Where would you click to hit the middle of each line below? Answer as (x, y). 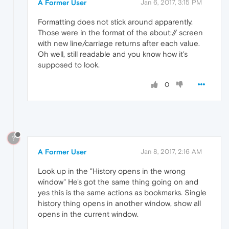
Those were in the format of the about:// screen (120, 33)
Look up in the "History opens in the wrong (112, 171)
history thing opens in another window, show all (119, 203)
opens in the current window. (88, 214)
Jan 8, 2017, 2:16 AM (171, 152)
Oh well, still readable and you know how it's (113, 54)
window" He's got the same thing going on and (118, 182)
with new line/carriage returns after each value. (119, 43)
